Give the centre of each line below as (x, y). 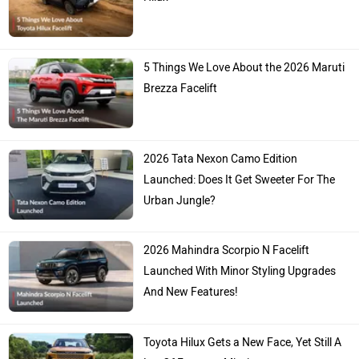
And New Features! (191, 292)
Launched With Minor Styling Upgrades (240, 272)
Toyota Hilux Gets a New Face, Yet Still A (243, 342)
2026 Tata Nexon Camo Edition (221, 159)
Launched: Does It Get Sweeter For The (240, 180)
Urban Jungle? (180, 201)
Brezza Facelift (181, 89)
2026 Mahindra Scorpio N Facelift (227, 251)
